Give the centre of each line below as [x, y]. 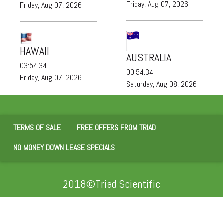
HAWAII [35, 51]
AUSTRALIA [149, 57]
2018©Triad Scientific [111, 183]
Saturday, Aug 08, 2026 [162, 84]
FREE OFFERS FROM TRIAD [116, 127]
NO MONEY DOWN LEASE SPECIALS [64, 147]
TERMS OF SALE [37, 127]
